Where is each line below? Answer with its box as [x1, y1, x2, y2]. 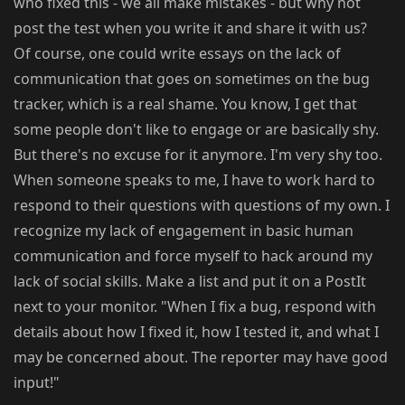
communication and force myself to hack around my [14, 246, 372, 267]
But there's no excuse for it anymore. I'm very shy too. [14, 145, 382, 165]
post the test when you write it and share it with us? [14, 18, 367, 39]
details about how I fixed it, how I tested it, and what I [14, 322, 379, 343]
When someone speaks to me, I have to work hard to [14, 170, 375, 191]
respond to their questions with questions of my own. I [14, 195, 390, 216]
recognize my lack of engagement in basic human [14, 221, 353, 241]
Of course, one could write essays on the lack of [14, 43, 341, 64]
